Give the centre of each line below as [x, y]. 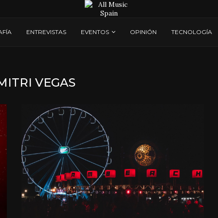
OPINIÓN [143, 32]
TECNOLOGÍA [192, 32]
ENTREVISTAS [46, 32]
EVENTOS [95, 32]
